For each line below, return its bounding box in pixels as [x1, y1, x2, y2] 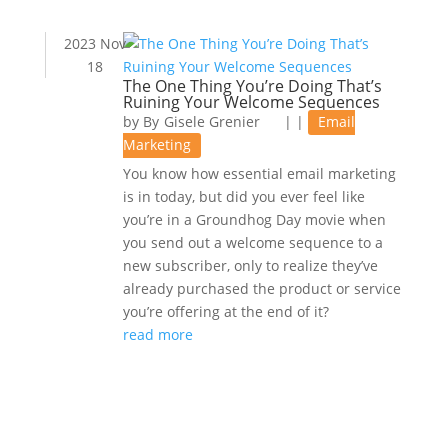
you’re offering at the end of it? [122, 302, 329, 321]
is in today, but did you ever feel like [122, 187, 365, 206]
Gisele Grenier [163, 112, 260, 131]
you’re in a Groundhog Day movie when [122, 210, 386, 229]
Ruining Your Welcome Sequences [122, 91, 380, 113]
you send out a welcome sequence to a [122, 233, 383, 252]
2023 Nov [64, 34, 127, 53]
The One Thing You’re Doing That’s [122, 75, 382, 97]
